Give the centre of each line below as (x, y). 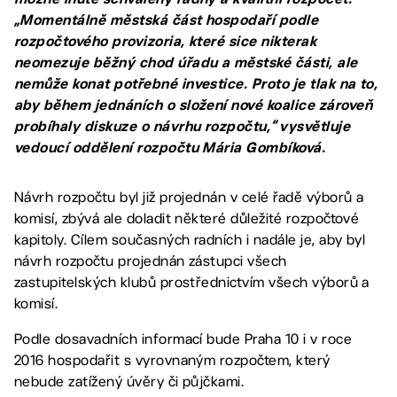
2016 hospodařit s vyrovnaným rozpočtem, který (172, 360)
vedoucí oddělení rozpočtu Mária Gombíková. (170, 148)
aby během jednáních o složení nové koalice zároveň (194, 105)
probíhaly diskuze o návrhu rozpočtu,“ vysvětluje (183, 126)
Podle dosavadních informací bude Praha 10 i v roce (183, 339)
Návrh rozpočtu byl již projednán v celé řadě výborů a (189, 197)
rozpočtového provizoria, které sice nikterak (166, 41)
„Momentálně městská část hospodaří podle (167, 20)
